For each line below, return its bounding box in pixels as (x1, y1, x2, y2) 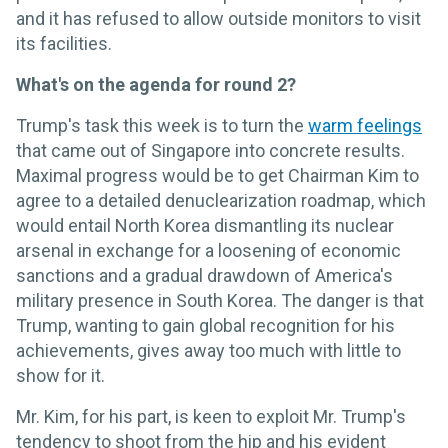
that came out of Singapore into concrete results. (16, 140, 405, 162)
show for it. (16, 365, 105, 387)
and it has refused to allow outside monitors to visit (16, 8, 421, 30)
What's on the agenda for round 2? (16, 74, 296, 96)
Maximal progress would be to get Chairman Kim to (16, 165, 419, 187)
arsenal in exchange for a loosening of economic (16, 240, 401, 262)
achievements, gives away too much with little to (16, 340, 401, 362)
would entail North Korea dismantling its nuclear (16, 215, 394, 237)
